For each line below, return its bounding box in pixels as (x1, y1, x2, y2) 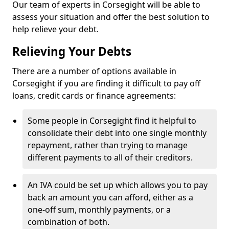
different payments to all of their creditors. (28, 152, 193, 163)
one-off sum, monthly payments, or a (28, 204, 171, 215)
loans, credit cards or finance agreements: (12, 90, 176, 101)
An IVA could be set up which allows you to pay (28, 179, 208, 191)
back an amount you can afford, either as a (28, 192, 193, 203)
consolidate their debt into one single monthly (28, 127, 207, 139)
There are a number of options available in (12, 65, 176, 77)
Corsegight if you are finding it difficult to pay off (12, 78, 200, 89)
